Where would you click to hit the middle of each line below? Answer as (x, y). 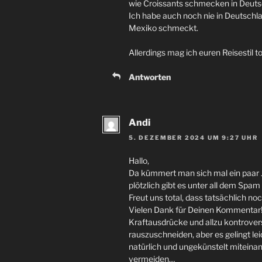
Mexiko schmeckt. (163, 27)
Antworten (150, 77)
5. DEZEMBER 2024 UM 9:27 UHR (193, 138)
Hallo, (139, 161)
